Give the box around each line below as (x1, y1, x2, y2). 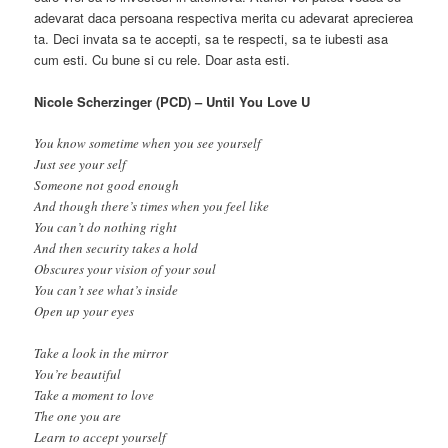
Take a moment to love (34, 386, 155, 405)
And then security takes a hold (34, 238, 199, 257)
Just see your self (34, 154, 127, 173)
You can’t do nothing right (34, 217, 178, 236)
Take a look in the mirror (34, 344, 169, 363)
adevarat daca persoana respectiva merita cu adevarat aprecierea (34, 7, 414, 27)
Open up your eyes (34, 301, 135, 320)
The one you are (34, 407, 122, 426)
